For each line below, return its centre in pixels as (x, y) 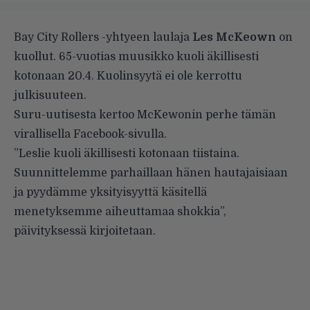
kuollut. (36, 57)
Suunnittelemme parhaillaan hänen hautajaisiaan (151, 173)
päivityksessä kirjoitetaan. (85, 231)
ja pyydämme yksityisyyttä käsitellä (110, 193)
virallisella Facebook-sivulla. (90, 135)
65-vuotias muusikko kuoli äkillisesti (159, 57)
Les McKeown (234, 38)
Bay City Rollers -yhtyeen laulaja (103, 38)
